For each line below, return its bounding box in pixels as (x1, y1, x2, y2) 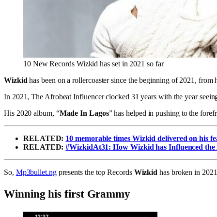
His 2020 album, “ (4, 108, 60, 117)
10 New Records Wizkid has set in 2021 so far (23, 59, 164, 68)
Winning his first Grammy (4, 187, 131, 200)
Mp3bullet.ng (15, 168, 57, 176)
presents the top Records (56, 168, 134, 176)
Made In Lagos (59, 108, 109, 117)
